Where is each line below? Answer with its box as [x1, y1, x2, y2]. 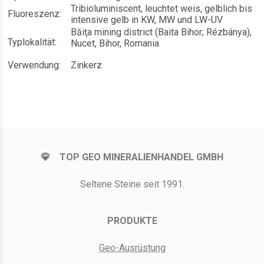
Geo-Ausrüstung [98, 242, 166, 254]
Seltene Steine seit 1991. [80, 179, 184, 190]
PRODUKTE [107, 215, 157, 227]
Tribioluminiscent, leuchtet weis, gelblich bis [71, 3, 252, 15]
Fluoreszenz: [8, 8, 61, 20]
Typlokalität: [8, 37, 57, 48]
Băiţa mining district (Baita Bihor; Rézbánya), [71, 27, 252, 38]
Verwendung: [8, 60, 61, 71]
